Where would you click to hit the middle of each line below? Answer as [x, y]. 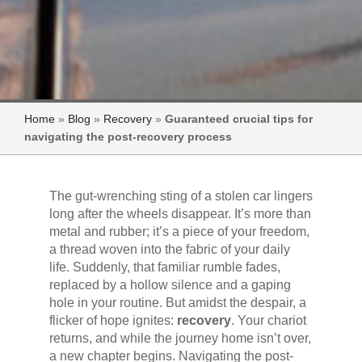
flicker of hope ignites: [113, 320]
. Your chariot [268, 320]
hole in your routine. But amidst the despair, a [177, 302]
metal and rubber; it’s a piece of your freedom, [179, 231]
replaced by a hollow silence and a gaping [170, 284]
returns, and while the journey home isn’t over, [180, 338]
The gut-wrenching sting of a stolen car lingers [181, 196]
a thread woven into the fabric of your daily [169, 249]
